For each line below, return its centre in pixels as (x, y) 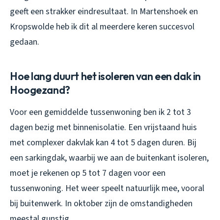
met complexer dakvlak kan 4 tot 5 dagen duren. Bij (103, 142)
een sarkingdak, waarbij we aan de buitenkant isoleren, (109, 158)
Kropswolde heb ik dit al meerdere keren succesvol (102, 27)
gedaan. (25, 42)
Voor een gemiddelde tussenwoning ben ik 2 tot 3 (100, 112)
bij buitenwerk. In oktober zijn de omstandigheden (101, 203)
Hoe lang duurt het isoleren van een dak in (105, 76)
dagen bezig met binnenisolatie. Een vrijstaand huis (103, 127)
